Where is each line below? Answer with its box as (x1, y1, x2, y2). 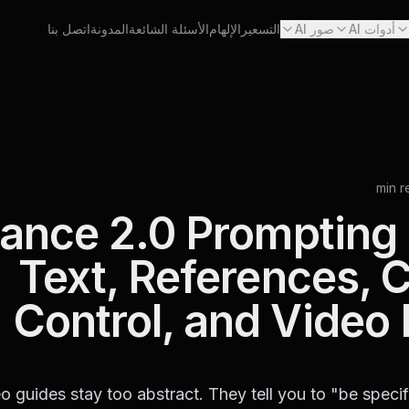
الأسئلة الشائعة (128, 21, 209, 37)
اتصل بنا (47, 21, 90, 37)
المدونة (89, 21, 129, 37)
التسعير (240, 21, 280, 37)
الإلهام (208, 21, 241, 37)
